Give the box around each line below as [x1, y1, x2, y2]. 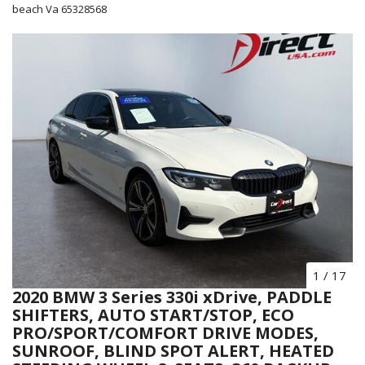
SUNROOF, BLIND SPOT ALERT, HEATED [12, 340, 334, 363]
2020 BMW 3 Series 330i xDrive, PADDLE [12, 286, 332, 309]
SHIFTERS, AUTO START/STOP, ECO [12, 304, 294, 327]
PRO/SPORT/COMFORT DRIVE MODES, [12, 322, 319, 345]
